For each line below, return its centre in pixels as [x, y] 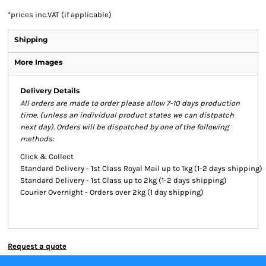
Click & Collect [47, 156]
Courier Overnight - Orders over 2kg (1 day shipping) [112, 192]
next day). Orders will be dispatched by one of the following [124, 127]
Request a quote [37, 246]
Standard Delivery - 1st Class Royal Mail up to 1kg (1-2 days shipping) [141, 168]
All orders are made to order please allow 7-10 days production [130, 103]
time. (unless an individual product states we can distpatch [127, 115]
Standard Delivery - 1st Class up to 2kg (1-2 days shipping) [123, 180]
